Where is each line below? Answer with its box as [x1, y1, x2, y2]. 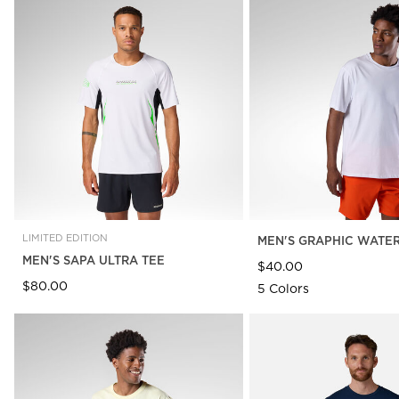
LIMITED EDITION [22, 230, 108, 245]
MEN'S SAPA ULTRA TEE [22, 251, 165, 268]
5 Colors [256, 279, 309, 297]
